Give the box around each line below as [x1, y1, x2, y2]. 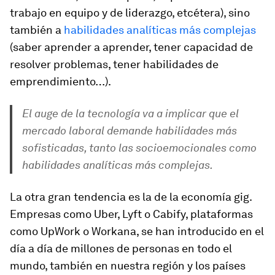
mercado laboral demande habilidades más [22, 124, 237, 137]
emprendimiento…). [10, 75, 111, 88]
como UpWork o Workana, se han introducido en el [10, 225, 264, 238]
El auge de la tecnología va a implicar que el [22, 107, 239, 120]
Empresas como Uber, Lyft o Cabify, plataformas [10, 207, 253, 220]
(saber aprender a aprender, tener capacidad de [10, 41, 253, 53]
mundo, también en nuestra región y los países [10, 259, 246, 272]
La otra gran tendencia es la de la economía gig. [10, 190, 252, 203]
